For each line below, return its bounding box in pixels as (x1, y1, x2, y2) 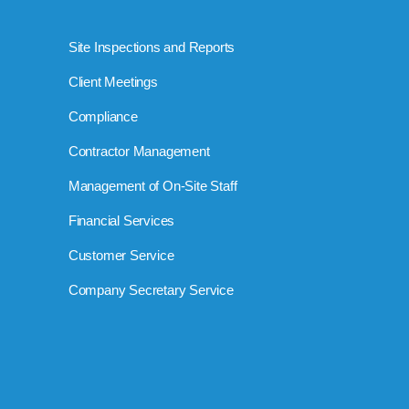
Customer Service (68, 247, 174, 264)
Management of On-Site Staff (68, 178, 237, 194)
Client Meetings (68, 74, 158, 90)
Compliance (68, 109, 138, 125)
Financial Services (68, 213, 175, 229)
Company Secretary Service (68, 282, 234, 299)
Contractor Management (68, 143, 210, 160)
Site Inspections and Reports (68, 39, 236, 56)
